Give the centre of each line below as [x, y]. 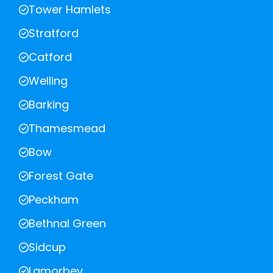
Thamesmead [67, 129]
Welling [48, 81]
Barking [49, 105]
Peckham [54, 200]
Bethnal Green [67, 224]
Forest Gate [61, 176]
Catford [50, 57]
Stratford [54, 34]
